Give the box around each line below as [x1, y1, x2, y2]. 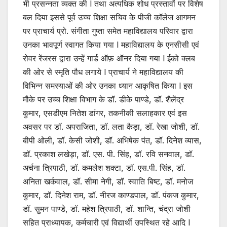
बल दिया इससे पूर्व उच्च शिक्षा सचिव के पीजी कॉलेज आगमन [23, 12, 196, 23]
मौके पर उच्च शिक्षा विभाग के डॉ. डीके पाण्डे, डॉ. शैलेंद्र [23, 94, 184, 105]
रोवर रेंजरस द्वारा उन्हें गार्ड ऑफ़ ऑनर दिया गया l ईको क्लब [23, 53, 195, 64]
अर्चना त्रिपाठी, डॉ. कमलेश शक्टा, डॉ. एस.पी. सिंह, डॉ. [23, 163, 185, 173]
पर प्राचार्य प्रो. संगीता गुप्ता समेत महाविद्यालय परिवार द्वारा [23, 26, 193, 36]
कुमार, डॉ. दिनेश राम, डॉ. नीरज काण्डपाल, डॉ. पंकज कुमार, [23, 190, 199, 201]
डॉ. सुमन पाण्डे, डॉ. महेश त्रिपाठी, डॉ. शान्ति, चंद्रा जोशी [23, 204, 191, 214]
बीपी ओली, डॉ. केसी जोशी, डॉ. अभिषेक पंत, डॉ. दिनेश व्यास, [23, 135, 202, 146]
